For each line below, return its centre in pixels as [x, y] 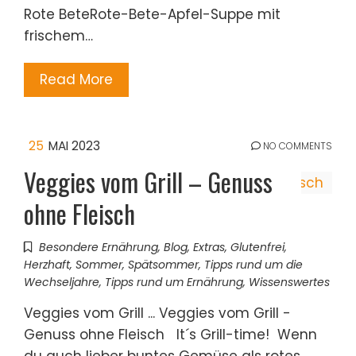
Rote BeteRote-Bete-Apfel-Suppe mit [152, 15]
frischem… [58, 36]
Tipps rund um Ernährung [174, 282]
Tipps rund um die [253, 265]
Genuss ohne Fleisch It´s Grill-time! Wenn [170, 335]
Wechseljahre [62, 282]
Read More [76, 80]
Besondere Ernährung [99, 248]
